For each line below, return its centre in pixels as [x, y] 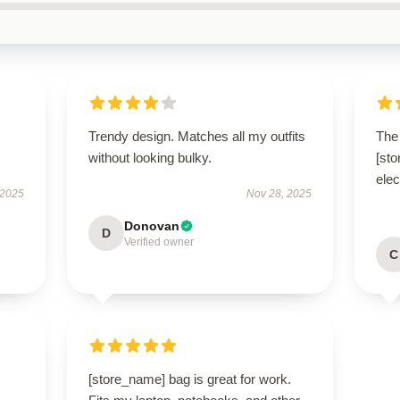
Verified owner [158, 242]
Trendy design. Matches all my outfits [196, 136]
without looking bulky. [150, 158]
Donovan [151, 226]
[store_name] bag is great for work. [189, 379]
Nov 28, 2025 [279, 194]
